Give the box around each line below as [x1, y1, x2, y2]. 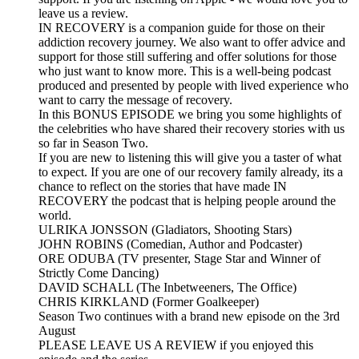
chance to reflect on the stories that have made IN [38, 179, 287, 194]
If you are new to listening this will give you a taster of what [38, 151, 341, 165]
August [38, 324, 75, 338]
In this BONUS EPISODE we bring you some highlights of [38, 107, 341, 122]
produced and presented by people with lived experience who [38, 79, 349, 93]
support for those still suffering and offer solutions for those [38, 50, 337, 64]
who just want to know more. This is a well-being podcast [38, 64, 331, 79]
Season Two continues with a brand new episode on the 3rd [38, 309, 340, 324]
